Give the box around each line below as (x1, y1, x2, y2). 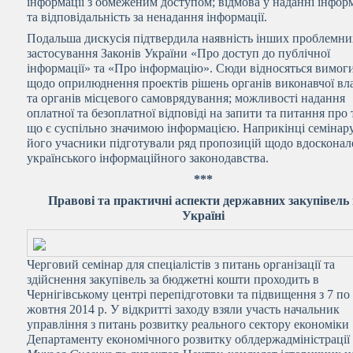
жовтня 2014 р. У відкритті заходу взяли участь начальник (27, 303, 340, 316)
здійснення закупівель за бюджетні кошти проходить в (27, 273, 320, 286)
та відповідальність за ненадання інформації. (27, 10, 268, 24)
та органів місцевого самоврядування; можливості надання (27, 91, 346, 105)
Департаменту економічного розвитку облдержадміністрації (27, 333, 351, 346)
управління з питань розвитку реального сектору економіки (27, 318, 350, 331)
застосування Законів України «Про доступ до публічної (27, 46, 331, 60)
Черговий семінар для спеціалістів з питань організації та (27, 258, 336, 271)
